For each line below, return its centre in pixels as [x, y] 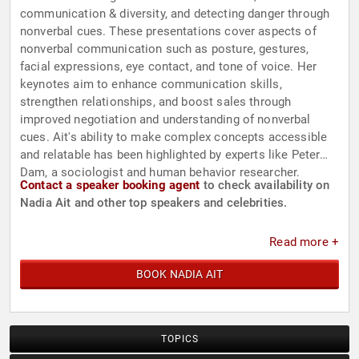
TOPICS [179, 339]
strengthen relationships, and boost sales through [156, 102]
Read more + [304, 242]
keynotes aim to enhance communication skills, [151, 85]
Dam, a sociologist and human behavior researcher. [160, 173]
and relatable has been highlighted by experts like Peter [170, 155]
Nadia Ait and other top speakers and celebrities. [154, 203]
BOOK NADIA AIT [179, 274]
